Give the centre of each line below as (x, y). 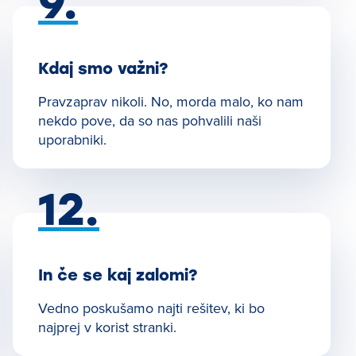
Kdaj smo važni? (103, 68)
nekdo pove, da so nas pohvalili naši (150, 120)
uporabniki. (72, 139)
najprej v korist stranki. (107, 327)
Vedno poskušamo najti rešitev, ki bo (151, 308)
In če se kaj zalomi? (118, 275)
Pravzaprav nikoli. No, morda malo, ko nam (171, 101)
